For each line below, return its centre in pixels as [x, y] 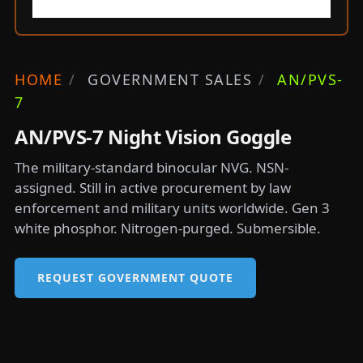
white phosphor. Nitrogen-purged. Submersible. [168, 228]
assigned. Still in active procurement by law [153, 188]
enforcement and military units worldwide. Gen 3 [172, 208]
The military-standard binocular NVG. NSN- [152, 167]
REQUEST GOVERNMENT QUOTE [135, 278]
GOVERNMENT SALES [170, 79]
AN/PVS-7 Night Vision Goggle [153, 137]
